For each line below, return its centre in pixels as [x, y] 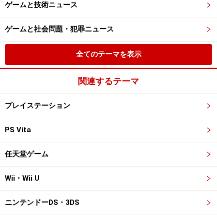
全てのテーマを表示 [108, 54]
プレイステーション [38, 106]
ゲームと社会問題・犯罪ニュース [59, 29]
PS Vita [18, 130]
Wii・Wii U [22, 178]
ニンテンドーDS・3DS [42, 202]
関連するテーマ [108, 81]
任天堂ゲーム [27, 154]
